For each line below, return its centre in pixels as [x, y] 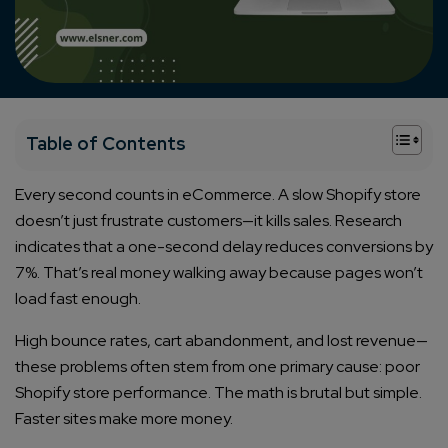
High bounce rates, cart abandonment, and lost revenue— [221, 341]
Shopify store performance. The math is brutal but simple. [218, 393]
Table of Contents [106, 144]
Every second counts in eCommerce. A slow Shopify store [218, 195]
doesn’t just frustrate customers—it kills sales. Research [208, 221]
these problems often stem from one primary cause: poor [217, 367]
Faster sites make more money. [124, 419]
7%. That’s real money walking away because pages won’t [219, 273]
